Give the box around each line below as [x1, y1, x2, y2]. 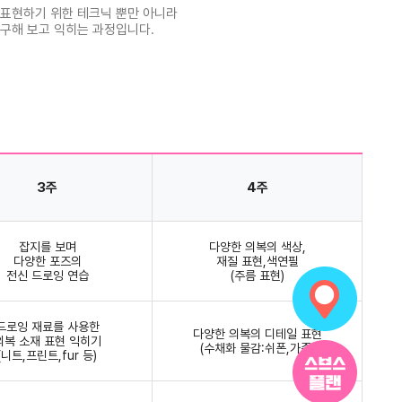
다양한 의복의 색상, [208, 239, 306, 254]
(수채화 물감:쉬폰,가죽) [199, 340, 315, 355]
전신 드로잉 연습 [5, 267, 89, 283]
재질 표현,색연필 [215, 253, 299, 268]
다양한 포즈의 [13, 253, 82, 268]
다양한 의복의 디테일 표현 [192, 326, 322, 341]
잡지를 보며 [18, 239, 76, 254]
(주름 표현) [230, 267, 284, 283]
